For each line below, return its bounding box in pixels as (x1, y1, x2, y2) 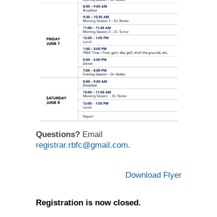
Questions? (35, 129, 80, 139)
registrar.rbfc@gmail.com (35, 140, 128, 150)
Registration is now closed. (35, 198, 141, 207)
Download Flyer (125, 170, 182, 180)
